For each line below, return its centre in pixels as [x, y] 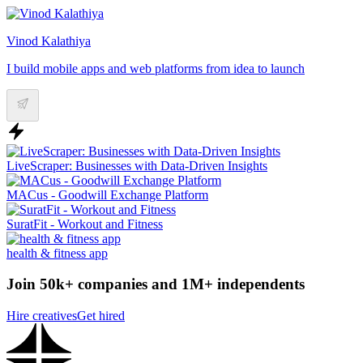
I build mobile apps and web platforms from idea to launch [156, 68]
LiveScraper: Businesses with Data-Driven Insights [137, 165]
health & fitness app [57, 253]
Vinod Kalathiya [49, 41]
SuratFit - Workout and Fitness [85, 224]
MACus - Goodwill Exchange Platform [107, 194]
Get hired [101, 316]
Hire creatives [42, 316]
